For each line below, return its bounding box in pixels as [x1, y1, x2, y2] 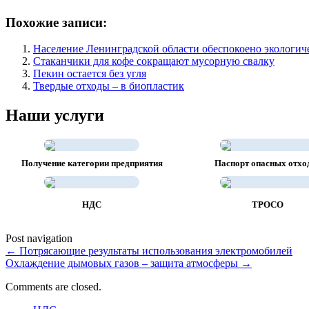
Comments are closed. [6, 281, 101, 293]
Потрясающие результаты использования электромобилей [17, 245, 292, 257]
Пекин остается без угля [33, 68, 146, 80]
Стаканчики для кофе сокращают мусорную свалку [33, 55, 275, 68]
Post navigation [6, 232, 72, 245]
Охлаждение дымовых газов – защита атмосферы [6, 257, 241, 270]
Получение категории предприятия [21, 158, 163, 169]
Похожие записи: [6, 14, 107, 30]
